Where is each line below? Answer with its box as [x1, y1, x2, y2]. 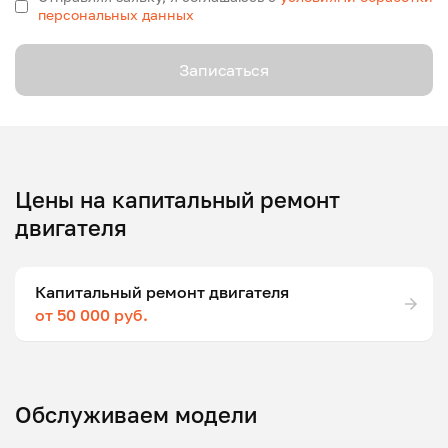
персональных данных [38, 6, 194, 23]
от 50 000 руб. [35, 305, 148, 325]
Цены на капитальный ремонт [15, 186, 340, 213]
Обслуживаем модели [15, 401, 257, 428]
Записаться [179, 60, 269, 80]
